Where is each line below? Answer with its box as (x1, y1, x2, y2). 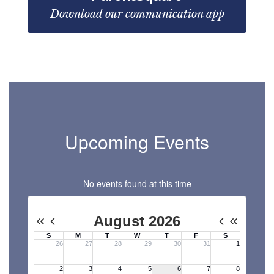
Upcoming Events (65, 128, 209, 155)
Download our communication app (50, 7, 224, 21)
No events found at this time (83, 177, 191, 190)
